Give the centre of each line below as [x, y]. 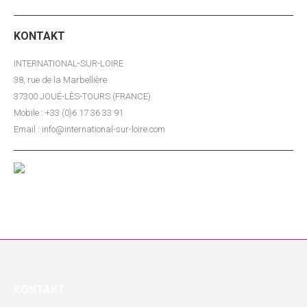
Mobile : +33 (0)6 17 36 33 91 [69, 113]
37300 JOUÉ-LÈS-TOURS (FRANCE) [82, 96]
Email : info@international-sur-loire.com [89, 129]
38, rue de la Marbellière [60, 80]
